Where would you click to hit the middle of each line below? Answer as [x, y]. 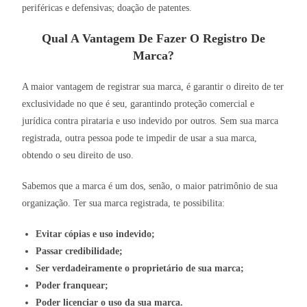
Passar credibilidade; [79, 251]
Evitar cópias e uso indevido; [96, 234]
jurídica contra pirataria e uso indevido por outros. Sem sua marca [150, 121]
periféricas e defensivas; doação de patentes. [107, 8]
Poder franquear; [72, 286]
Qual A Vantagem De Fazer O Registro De [153, 39]
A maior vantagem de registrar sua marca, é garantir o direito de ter [153, 87]
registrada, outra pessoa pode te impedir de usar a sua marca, [140, 138]
